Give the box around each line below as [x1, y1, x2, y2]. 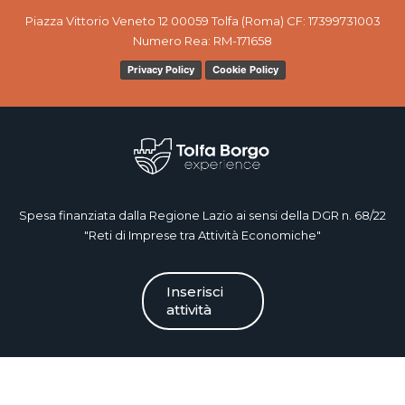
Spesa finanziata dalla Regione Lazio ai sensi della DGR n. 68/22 [19, 208, 386, 223]
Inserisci [165, 283, 223, 301]
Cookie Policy [212, 62, 278, 76]
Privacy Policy [127, 62, 194, 76]
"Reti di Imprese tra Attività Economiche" [84, 228, 321, 243]
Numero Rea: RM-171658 [133, 33, 272, 48]
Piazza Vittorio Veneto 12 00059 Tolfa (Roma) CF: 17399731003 [24, 13, 381, 28]
